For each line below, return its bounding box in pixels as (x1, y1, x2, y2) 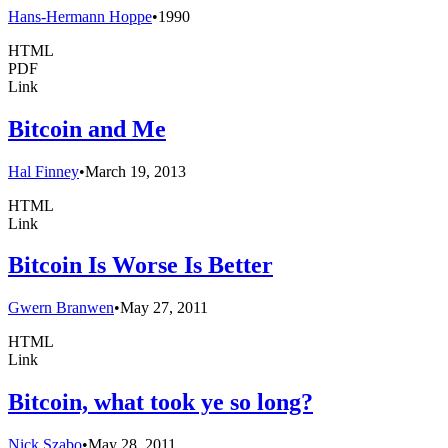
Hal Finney (8, 162, 79, 180)
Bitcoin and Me (8, 115, 166, 142)
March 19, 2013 (85, 162, 186, 180)
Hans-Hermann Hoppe (8, 7, 152, 25)
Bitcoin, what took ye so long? (8, 389, 313, 416)
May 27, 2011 (120, 299, 208, 317)
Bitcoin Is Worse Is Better (8, 252, 273, 279)
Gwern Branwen (8, 299, 114, 317)
